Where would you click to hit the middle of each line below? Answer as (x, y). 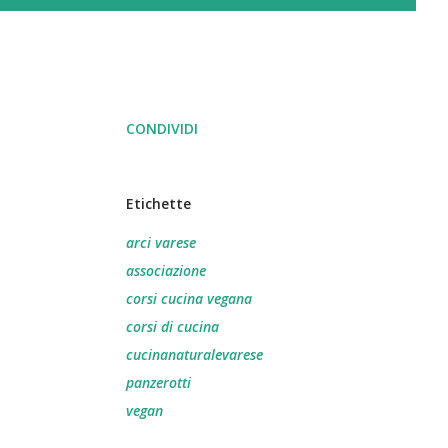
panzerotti (158, 382)
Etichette (158, 203)
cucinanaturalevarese (194, 354)
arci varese (161, 242)
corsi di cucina (172, 326)
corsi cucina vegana (189, 298)
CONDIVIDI (162, 128)
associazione (166, 270)
